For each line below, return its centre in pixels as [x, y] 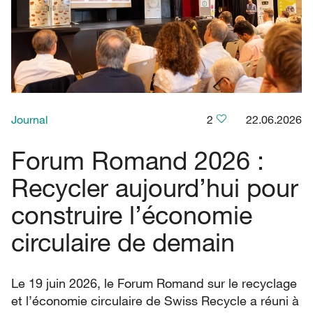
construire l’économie [132, 214]
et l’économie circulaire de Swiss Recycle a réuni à [155, 300]
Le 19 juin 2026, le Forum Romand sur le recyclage [154, 283]
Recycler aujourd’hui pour [155, 187]
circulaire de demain [123, 241]
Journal [30, 119]
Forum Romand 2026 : [138, 160]
